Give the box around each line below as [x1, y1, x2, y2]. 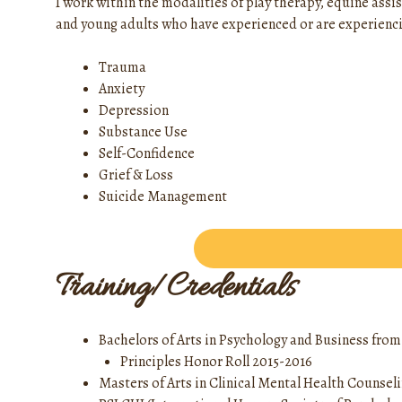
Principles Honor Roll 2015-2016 [120, 352, 312, 372]
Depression [99, 100, 169, 121]
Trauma [99, 57, 146, 78]
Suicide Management [99, 187, 227, 207]
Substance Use [99, 122, 188, 143]
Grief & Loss [99, 165, 173, 186]
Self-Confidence [99, 144, 195, 164]
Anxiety [99, 79, 144, 100]
